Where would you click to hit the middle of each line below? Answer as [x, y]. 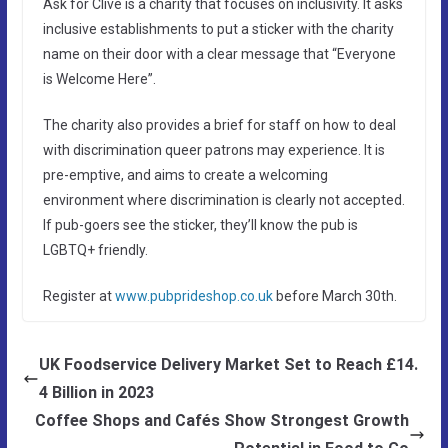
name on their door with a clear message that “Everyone [219, 53]
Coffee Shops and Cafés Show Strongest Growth [222, 420]
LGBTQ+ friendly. [95, 249]
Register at [78, 295]
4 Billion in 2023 [96, 392]
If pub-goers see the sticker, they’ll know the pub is [200, 224]
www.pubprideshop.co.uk [193, 295]
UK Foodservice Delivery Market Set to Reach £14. [228, 364]
